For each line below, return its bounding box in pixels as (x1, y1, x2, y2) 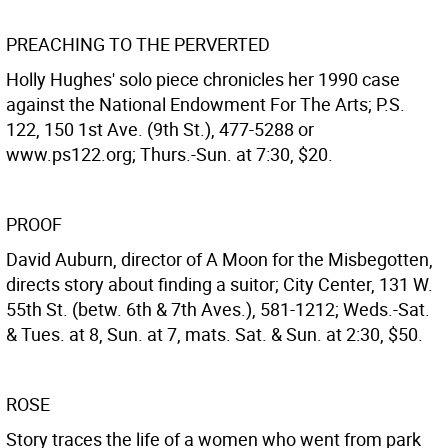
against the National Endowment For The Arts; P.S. (6, 92, 405, 116)
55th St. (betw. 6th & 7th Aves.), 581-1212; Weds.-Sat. (6, 297, 430, 321)
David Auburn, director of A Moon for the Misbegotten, (6, 247, 433, 271)
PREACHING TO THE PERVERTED (6, 32, 270, 56)
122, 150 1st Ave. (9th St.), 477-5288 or (6, 117, 314, 141)
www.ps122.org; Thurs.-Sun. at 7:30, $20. (6, 142, 333, 166)
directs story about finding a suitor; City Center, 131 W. (6, 272, 433, 296)
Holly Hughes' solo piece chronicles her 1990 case (6, 67, 400, 91)
